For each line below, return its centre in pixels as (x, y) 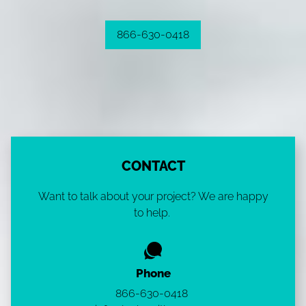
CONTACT (153, 166)
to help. (153, 213)
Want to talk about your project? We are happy (153, 196)
